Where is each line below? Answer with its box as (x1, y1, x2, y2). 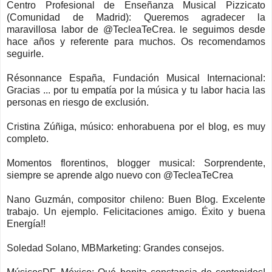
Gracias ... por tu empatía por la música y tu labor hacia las (7, 84, 265, 95)
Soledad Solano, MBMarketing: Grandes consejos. (7, 242, 224, 253)
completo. (7, 133, 49, 144)
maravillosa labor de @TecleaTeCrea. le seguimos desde (7, 24, 265, 35)
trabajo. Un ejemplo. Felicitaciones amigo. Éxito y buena (7, 206, 265, 217)
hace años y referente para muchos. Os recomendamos (7, 36, 265, 47)
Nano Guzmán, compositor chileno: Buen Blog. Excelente (7, 194, 265, 205)
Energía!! (7, 218, 46, 229)
